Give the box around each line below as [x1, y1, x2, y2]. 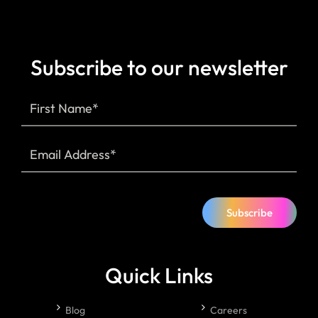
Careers [210, 304, 247, 317]
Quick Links [105, 262, 213, 289]
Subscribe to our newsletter [30, 54, 288, 81]
